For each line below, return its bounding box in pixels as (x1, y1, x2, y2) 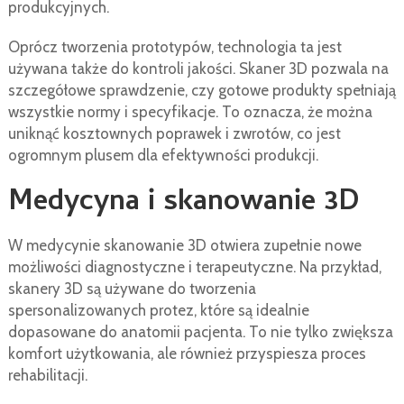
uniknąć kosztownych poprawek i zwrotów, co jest (7, 124, 341, 143)
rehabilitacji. (7, 366, 87, 385)
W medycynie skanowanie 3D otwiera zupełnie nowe (7, 236, 362, 255)
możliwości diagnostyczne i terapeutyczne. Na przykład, (7, 258, 381, 277)
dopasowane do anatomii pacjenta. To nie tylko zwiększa (7, 323, 393, 342)
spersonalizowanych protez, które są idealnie (7, 301, 309, 320)
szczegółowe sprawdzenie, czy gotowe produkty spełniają (7, 81, 396, 100)
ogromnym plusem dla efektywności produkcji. (7, 146, 318, 165)
